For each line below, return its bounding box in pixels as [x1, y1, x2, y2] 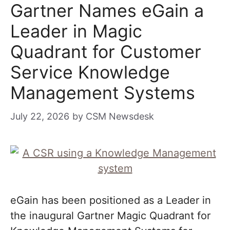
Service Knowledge [10, 62, 170, 83]
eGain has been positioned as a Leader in [10, 194, 211, 206]
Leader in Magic [10, 21, 142, 42]
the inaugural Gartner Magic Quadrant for [10, 209, 210, 222]
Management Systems [10, 82, 195, 103]
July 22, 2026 [10, 111, 69, 122]
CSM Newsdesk [86, 111, 154, 122]
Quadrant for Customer [10, 41, 201, 62]
